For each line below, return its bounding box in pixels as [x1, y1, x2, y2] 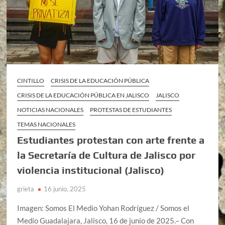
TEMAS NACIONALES [17, 120, 76, 128]
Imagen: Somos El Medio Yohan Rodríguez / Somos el [17, 203, 190, 212]
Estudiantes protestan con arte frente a [17, 134, 205, 146]
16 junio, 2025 [44, 184, 86, 193]
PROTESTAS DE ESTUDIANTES [90, 105, 172, 114]
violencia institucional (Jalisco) [17, 164, 165, 176]
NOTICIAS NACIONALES [17, 105, 84, 114]
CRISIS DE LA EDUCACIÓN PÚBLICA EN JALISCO [17, 91, 150, 99]
